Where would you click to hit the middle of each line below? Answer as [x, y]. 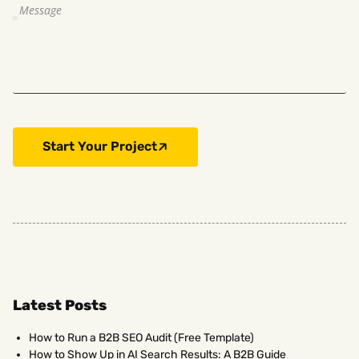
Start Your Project [100, 146]
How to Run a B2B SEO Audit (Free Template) [141, 337]
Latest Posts [60, 305]
